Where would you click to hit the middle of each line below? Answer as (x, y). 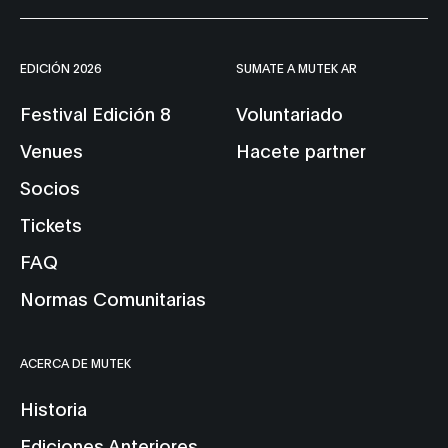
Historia (53, 408)
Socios (50, 187)
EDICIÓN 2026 (60, 68)
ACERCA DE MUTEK (75, 363)
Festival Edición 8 (95, 113)
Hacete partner (301, 150)
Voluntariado (290, 113)
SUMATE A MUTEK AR (297, 68)
